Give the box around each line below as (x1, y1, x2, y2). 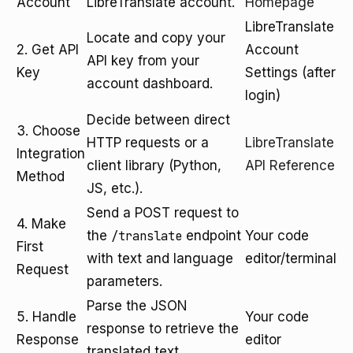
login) (245, 87, 281, 103)
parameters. (87, 273, 162, 289)
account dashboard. (87, 76, 213, 91)
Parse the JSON (87, 298, 188, 314)
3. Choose (17, 123, 80, 139)
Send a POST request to (87, 205, 239, 221)
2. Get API (17, 42, 79, 58)
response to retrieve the (87, 321, 239, 336)
